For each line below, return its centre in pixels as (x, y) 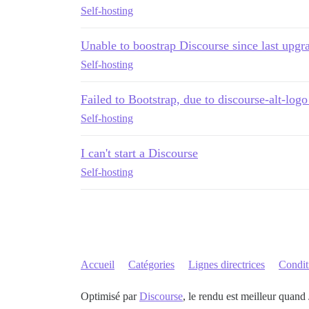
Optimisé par (110, 296)
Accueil (98, 265)
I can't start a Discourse (139, 153)
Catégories (151, 265)
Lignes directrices (227, 265)
